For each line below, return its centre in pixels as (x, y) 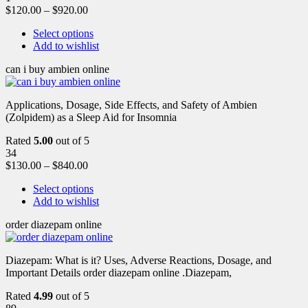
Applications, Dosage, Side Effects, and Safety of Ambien (131, 104)
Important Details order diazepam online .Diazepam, (119, 272)
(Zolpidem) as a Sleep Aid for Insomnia (91, 117)
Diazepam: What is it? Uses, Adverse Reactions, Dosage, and (139, 260)
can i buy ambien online (57, 69)
